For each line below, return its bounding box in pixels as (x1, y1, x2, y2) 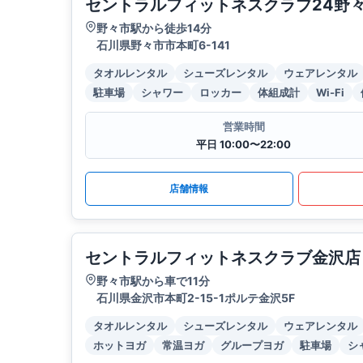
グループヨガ (220, 339, 284, 352)
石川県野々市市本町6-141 (96, 38, 230, 53)
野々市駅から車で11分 (96, 274, 210, 288)
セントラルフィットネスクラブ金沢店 (85, 248, 361, 268)
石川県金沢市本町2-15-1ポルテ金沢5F (96, 291, 295, 305)
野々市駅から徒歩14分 (96, 21, 211, 36)
